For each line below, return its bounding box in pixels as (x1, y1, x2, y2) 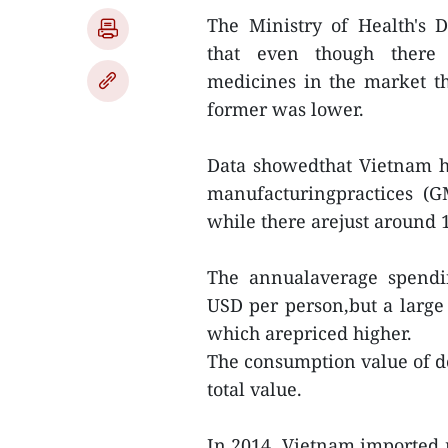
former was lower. (207, 97, 364, 121)
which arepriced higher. (207, 321, 412, 345)
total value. (207, 377, 302, 401)
